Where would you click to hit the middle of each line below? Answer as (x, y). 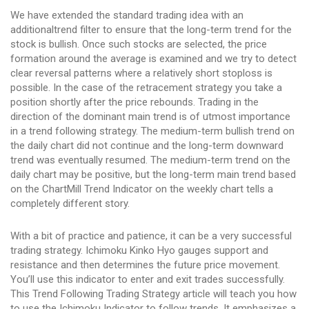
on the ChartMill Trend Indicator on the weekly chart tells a (142, 189)
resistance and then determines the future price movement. (145, 265)
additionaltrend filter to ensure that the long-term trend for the (151, 30)
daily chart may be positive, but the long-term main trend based (153, 175)
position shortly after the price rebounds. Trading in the (134, 102)
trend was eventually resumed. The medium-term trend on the (150, 160)
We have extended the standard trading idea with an (127, 16)
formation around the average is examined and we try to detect (153, 59)
